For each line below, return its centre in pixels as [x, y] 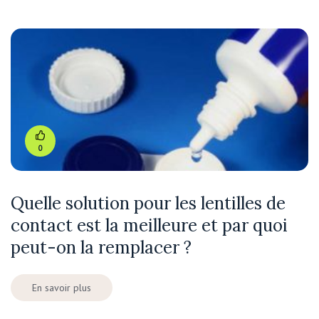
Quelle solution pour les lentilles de [148, 204]
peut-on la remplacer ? [101, 248]
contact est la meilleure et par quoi [149, 226]
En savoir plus [62, 288]
